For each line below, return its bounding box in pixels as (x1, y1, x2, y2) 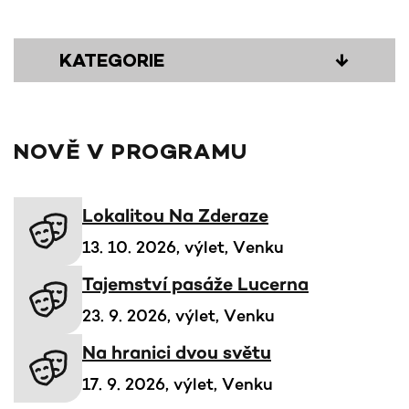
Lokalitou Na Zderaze (82, 205, 268, 228)
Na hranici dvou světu (82, 342, 271, 365)
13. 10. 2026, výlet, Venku (82, 236, 284, 257)
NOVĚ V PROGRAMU (14, 140, 247, 167)
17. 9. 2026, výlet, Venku (82, 372, 273, 393)
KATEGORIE (59, 50, 164, 73)
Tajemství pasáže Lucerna (82, 274, 309, 297)
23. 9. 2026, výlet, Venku (82, 304, 275, 325)
